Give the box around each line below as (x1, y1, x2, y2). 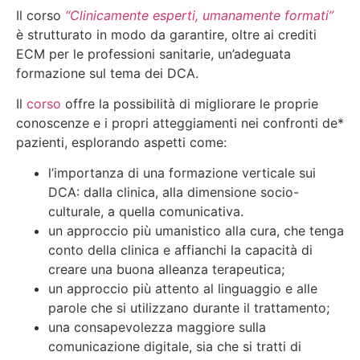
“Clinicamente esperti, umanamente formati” (65, 6, 333, 23)
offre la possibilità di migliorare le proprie (61, 95, 318, 112)
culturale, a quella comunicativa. (48, 203, 247, 220)
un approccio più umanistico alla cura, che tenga (48, 223, 344, 239)
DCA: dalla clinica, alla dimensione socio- (48, 184, 299, 201)
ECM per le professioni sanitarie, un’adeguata (16, 45, 291, 62)
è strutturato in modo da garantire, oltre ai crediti (16, 26, 317, 43)
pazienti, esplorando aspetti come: (16, 133, 227, 150)
